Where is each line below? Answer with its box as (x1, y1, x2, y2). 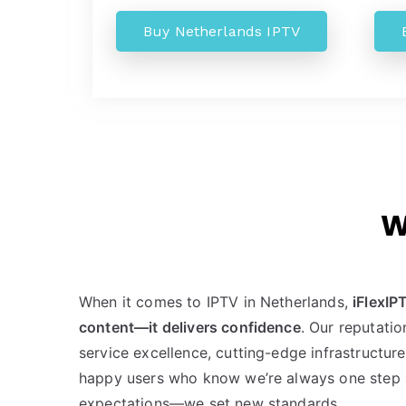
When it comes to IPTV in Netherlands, (79, 293, 353, 312)
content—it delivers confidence (79, 318, 301, 337)
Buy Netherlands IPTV (142, 23, 301, 41)
